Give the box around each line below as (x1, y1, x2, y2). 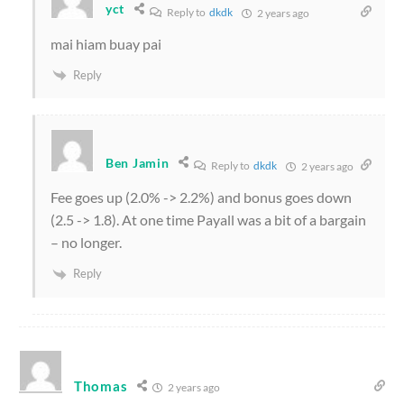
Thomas (74, 378, 128, 395)
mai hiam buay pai (50, 34, 161, 52)
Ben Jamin (106, 154, 170, 170)
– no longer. (50, 234, 122, 252)
